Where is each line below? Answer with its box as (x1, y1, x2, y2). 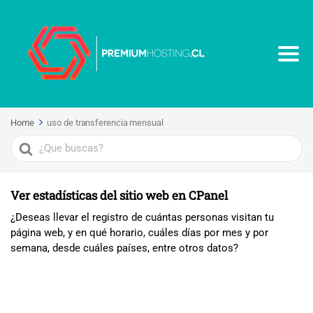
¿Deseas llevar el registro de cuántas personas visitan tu (10, 211, 274, 224)
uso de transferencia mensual (47, 117, 163, 128)
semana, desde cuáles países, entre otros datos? (10, 242, 238, 254)
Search (10, 134, 45, 147)
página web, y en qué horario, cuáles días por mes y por (10, 226, 268, 239)
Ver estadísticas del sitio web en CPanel (10, 187, 228, 203)
